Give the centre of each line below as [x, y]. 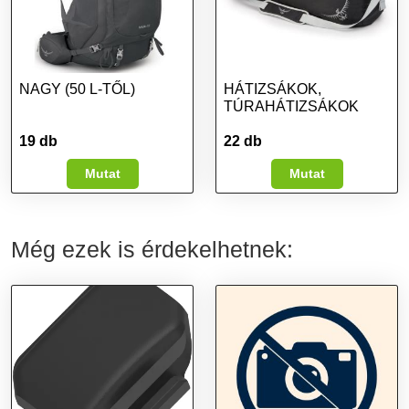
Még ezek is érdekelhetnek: [152, 249]
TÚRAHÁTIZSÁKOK [291, 106]
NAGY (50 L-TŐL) [77, 89]
